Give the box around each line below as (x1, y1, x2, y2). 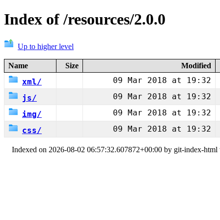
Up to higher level (18, 42, 74, 51)
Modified (181, 61, 211, 70)
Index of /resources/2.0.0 (4, 10, 165, 28)
